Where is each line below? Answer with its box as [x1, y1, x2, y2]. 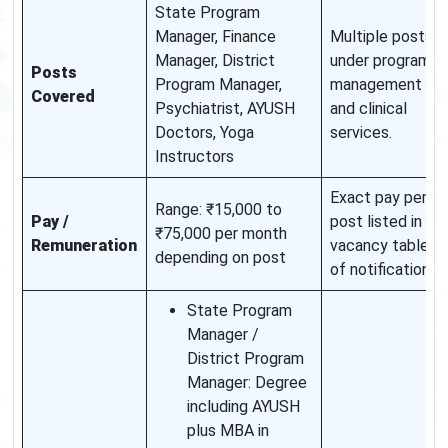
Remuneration [31, 236, 137, 256]
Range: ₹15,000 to [155, 200, 282, 220]
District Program [187, 349, 304, 369]
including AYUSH [187, 397, 300, 417]
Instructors [155, 147, 234, 167]
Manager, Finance [155, 27, 276, 47]
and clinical [330, 99, 407, 119]
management [330, 75, 422, 95]
